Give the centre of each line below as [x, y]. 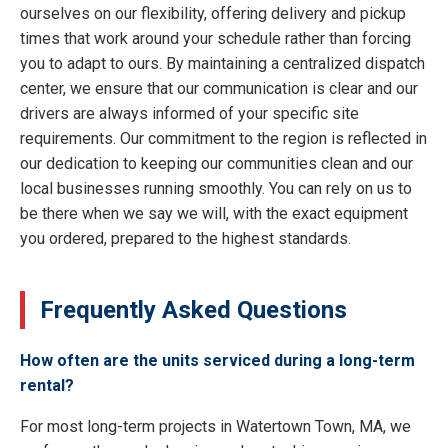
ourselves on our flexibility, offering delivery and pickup [213, 13]
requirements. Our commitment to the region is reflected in [223, 138]
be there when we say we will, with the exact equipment [214, 213]
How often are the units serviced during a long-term [217, 361]
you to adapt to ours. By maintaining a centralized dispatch [222, 63]
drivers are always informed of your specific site [189, 113]
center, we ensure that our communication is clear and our [219, 88]
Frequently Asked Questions [193, 309]
